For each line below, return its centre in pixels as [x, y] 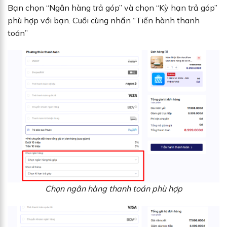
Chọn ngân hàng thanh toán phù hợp [113, 189]
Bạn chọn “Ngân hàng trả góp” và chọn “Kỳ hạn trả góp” [112, 8]
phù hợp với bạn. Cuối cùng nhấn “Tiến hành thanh [104, 21]
